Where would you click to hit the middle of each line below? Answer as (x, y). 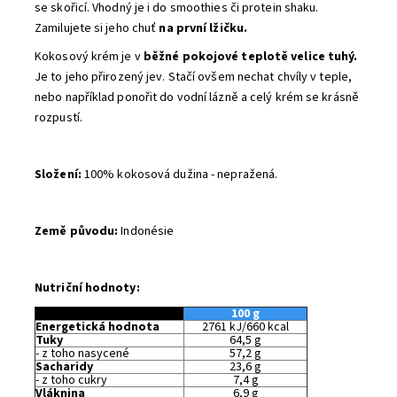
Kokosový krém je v (88, 56)
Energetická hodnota (97, 327)
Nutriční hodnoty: (87, 288)
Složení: (58, 174)
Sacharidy (64, 366)
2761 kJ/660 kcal (245, 327)
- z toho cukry (71, 380)
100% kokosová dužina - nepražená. (179, 174)
